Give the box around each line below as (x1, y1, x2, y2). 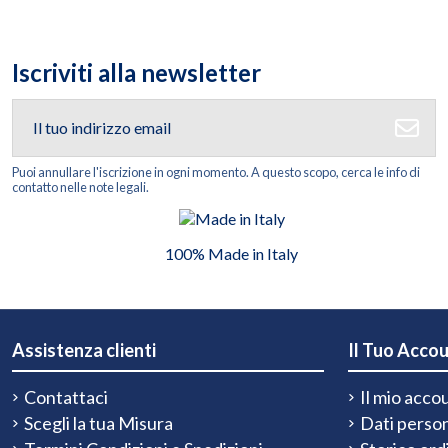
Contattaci (24, 385, 108, 408)
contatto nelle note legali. (12, 178, 149, 195)
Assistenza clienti (12, 339, 156, 362)
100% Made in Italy (165, 244, 299, 264)
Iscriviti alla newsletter (12, 57, 261, 87)
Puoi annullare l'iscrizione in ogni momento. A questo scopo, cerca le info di (12, 163, 420, 180)
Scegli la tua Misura (24, 412, 173, 435)
